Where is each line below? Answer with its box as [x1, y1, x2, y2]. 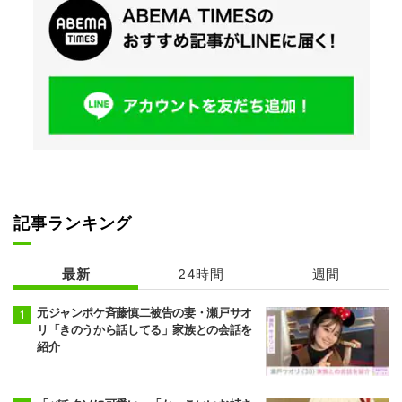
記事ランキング [13, 213, 133, 232]
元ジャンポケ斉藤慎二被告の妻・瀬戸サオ [37, 304, 252, 319]
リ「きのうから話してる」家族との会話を [37, 321, 252, 336]
